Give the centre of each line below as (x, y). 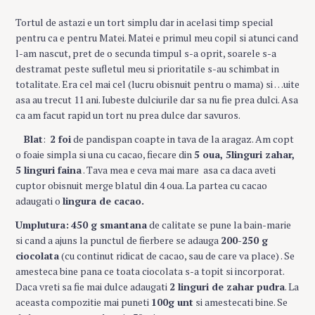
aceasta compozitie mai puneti (83, 302)
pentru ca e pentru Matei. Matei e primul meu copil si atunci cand (157, 38)
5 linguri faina (49, 170)
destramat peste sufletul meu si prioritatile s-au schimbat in (147, 69)
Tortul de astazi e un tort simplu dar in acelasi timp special (144, 22)
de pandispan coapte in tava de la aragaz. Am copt (182, 139)
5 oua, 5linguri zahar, (244, 155)
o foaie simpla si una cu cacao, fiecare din (105, 155)
